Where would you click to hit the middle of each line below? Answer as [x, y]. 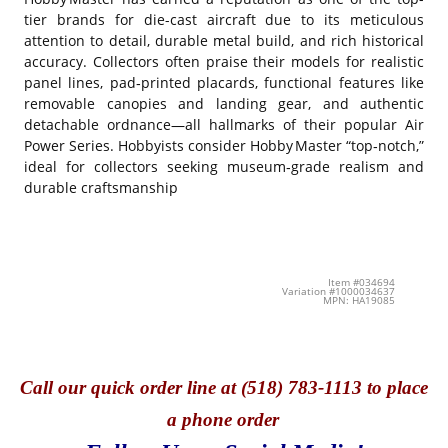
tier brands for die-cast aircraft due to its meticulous [224, 19]
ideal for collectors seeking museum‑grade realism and [224, 166]
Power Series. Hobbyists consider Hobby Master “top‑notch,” [224, 145]
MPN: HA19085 [358, 300]
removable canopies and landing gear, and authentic [224, 103]
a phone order [222, 420]
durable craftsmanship [101, 187]
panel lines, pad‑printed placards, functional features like [224, 82]
